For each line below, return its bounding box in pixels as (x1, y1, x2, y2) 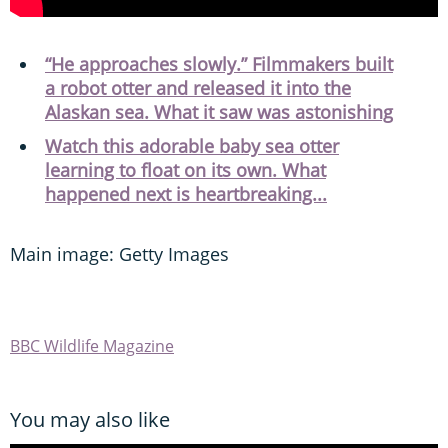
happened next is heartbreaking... (45, 181, 327, 206)
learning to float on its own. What (45, 157, 326, 182)
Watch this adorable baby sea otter (45, 133, 339, 158)
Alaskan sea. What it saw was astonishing (45, 99, 393, 124)
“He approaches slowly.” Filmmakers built (45, 51, 393, 76)
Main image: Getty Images (10, 241, 229, 266)
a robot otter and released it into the (45, 75, 351, 100)
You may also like (10, 405, 170, 433)
